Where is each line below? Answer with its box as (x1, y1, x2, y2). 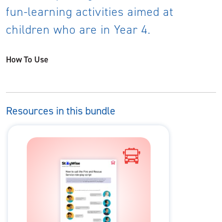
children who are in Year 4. (6, 22, 151, 38)
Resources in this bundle (6, 104, 115, 118)
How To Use (6, 54, 48, 66)
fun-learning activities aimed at (6, 4, 173, 20)
